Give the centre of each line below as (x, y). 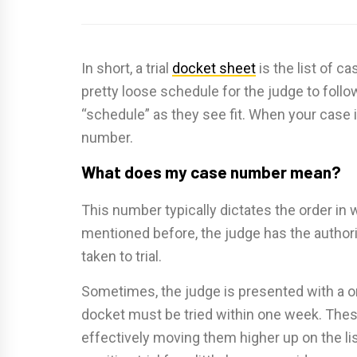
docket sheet (214, 69)
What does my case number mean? (211, 172)
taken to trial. (122, 257)
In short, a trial (127, 69)
